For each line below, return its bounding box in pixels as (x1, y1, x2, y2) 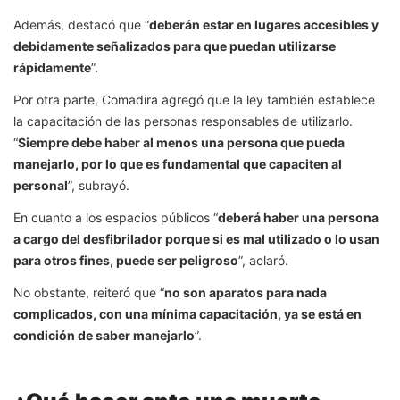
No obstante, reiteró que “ (13, 284, 164, 300)
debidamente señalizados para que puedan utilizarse (13, 37, 336, 54)
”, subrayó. (68, 177, 129, 193)
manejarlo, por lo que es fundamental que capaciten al (13, 155, 342, 171)
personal (13, 177, 68, 193)
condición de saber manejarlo (13, 327, 195, 343)
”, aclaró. (238, 252, 288, 268)
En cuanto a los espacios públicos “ (13, 209, 218, 225)
